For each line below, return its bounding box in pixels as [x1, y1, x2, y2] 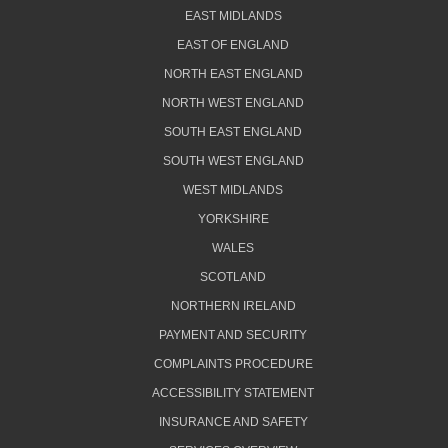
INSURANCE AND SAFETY [158, 415, 308, 430]
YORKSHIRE [197, 212, 269, 227]
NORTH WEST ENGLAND [162, 96, 304, 111]
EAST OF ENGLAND [177, 38, 289, 53]
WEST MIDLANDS [183, 183, 283, 198]
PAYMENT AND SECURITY [159, 328, 307, 343]
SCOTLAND [200, 270, 266, 285]
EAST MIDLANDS [184, 9, 282, 24]
